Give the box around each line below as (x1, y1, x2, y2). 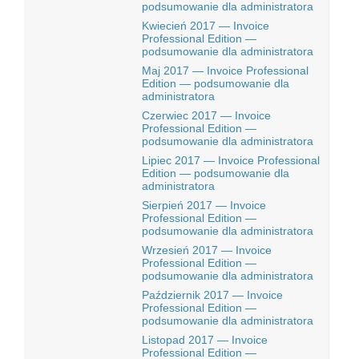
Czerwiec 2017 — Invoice (142, 109, 271, 122)
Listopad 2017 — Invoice (142, 333, 268, 346)
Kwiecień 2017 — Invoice (142, 19, 269, 32)
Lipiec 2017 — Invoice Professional (142, 154, 320, 167)
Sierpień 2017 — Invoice (142, 199, 266, 212)
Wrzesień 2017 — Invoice (142, 244, 272, 256)
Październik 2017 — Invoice (142, 288, 283, 301)
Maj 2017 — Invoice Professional (142, 64, 309, 77)
